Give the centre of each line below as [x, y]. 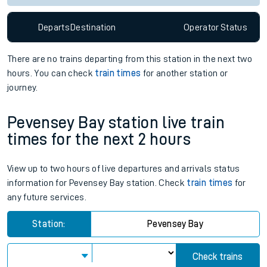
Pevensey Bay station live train [116, 123]
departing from [114, 59]
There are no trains [46, 59]
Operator [201, 27]
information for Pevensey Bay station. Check [97, 183]
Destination [93, 27]
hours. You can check [51, 73]
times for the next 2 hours [99, 140]
